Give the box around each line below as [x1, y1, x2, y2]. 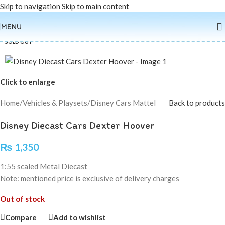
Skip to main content [62, 2, 129, 11]
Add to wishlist [53, 212, 106, 222]
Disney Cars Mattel [90, 98, 156, 108]
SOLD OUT [5, 39, 33, 45]
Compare [5, 212, 37, 222]
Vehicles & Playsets [23, 98, 87, 108]
